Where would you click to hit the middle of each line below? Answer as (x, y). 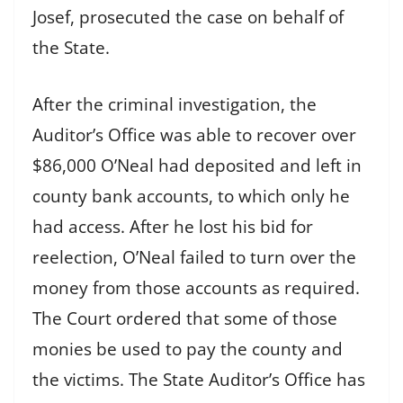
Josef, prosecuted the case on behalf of (188, 18)
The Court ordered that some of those (185, 318)
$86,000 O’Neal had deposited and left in (197, 165)
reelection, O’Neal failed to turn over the (194, 257)
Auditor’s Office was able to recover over (194, 134)
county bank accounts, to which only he (191, 196)
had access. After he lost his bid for (173, 226)
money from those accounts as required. (196, 287)
